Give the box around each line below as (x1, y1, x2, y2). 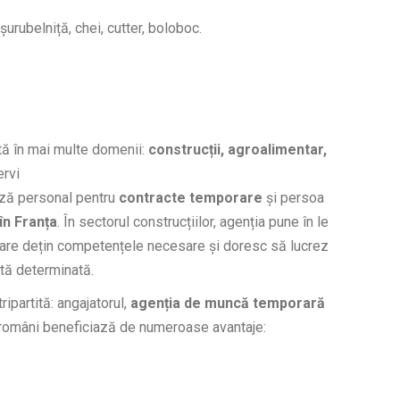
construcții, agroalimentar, (145, 141, 327, 158)
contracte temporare (119, 189, 262, 206)
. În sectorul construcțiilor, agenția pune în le (57, 213, 329, 230)
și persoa (262, 189, 324, 206)
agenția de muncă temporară (127, 295, 325, 312)
